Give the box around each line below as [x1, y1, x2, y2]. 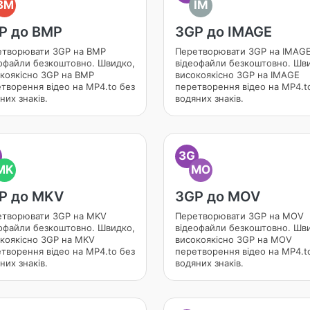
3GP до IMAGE [175, 24, 272, 40]
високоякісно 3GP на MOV [175, 234, 292, 245]
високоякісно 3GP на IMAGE [175, 69, 300, 80]
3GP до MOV [175, 188, 260, 205]
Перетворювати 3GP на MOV [175, 210, 304, 221]
